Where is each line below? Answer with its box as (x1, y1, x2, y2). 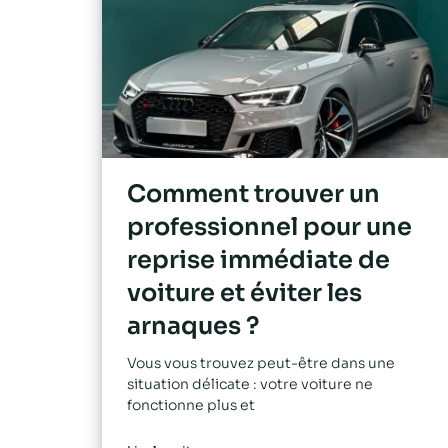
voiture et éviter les (127, 278, 362, 309)
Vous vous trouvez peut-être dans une (127, 354, 395, 373)
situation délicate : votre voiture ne (127, 375, 373, 394)
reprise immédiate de (127, 245, 390, 276)
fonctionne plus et (127, 396, 255, 415)
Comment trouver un (127, 179, 380, 210)
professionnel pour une (127, 212, 412, 243)
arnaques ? (127, 311, 259, 342)
